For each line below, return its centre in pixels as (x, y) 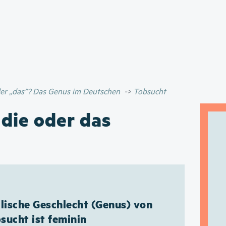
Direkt (122, 7)
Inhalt (122, 31)
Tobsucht (148, 92)
